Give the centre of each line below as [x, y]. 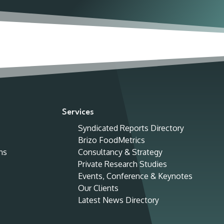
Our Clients [98, 188]
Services [78, 112]
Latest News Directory [118, 200]
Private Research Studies [122, 164]
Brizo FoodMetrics [111, 140]
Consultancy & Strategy [121, 152]
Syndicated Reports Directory [131, 128]
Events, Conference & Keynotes [135, 176]
